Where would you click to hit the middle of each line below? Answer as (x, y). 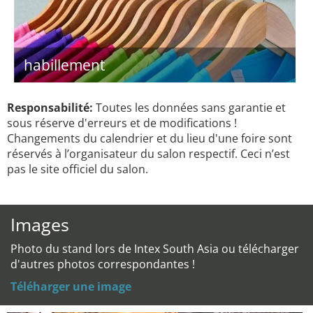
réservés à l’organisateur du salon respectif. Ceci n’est (148, 154)
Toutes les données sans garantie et (189, 108)
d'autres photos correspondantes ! (103, 264)
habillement (64, 65)
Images (40, 224)
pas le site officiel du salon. (78, 169)
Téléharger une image (71, 286)
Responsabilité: (50, 108)
